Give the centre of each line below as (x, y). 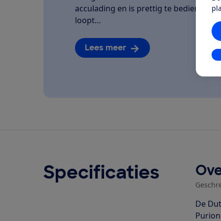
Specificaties (101, 172)
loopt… (88, 20)
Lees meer (106, 48)
